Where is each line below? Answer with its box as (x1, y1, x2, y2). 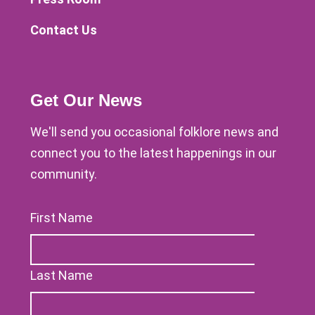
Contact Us (30, 22, 97, 37)
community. (30, 166, 97, 181)
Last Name (30, 267, 93, 283)
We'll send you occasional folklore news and (30, 124, 278, 139)
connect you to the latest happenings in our (30, 145, 276, 160)
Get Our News (30, 90, 142, 110)
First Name (30, 210, 93, 225)
